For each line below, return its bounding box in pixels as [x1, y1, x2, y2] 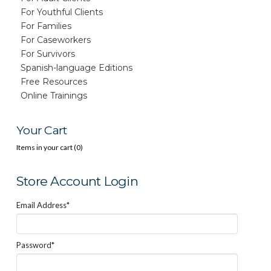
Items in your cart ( [16, 143, 76, 152]
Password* [16, 240, 54, 250]
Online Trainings [20, 90, 87, 101]
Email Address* [16, 200, 70, 210]
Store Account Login [16, 174, 138, 189]
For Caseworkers [20, 34, 91, 45]
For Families [20, 20, 71, 31]
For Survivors [20, 48, 75, 59]
